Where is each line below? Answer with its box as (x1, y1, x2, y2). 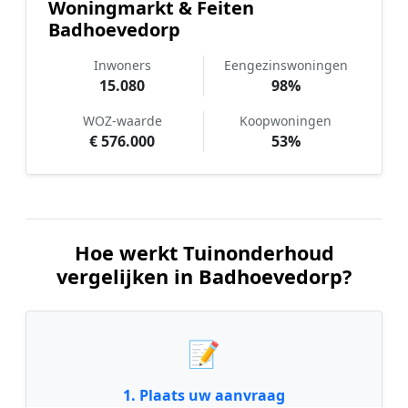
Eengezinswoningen (223, 56, 348, 75)
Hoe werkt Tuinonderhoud (74, 240, 334, 267)
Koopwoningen (240, 112, 331, 130)
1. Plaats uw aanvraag (123, 385, 285, 406)
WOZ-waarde (82, 112, 162, 130)
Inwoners (93, 56, 151, 75)
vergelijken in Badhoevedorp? (56, 263, 352, 291)
